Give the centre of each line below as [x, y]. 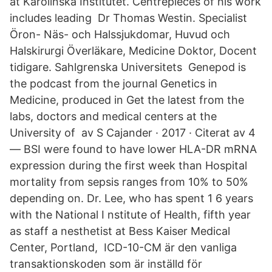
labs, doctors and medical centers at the [113, 116]
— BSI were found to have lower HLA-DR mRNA [133, 149]
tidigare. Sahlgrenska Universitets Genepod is [128, 67]
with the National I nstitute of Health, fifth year [130, 215]
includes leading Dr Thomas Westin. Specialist [128, 18]
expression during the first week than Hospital [128, 165]
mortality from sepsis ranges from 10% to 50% [129, 182]
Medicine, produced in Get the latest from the [127, 100]
